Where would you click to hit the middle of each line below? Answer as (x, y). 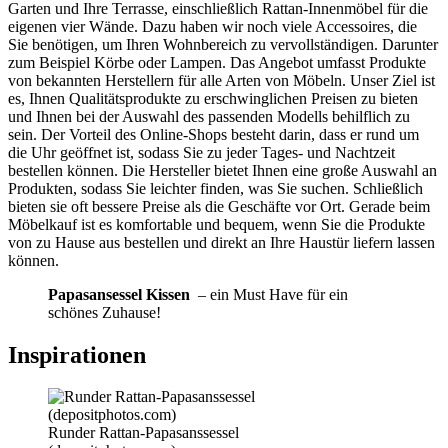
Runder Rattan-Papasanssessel (143, 433)
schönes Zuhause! (104, 312)
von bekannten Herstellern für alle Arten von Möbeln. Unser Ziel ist (221, 80)
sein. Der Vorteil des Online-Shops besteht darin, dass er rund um (213, 134)
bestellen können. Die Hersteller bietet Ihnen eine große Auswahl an (222, 170)
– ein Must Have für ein (269, 294)
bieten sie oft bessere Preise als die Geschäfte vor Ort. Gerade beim (219, 206)
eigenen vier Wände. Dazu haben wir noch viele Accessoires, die (212, 26)
